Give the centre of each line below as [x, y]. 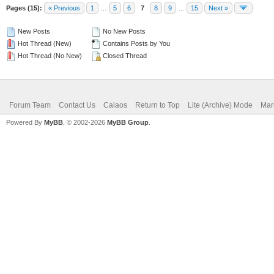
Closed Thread [124, 56]
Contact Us [77, 105]
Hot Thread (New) [44, 43]
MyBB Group [128, 122]
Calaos [115, 105]
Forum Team [30, 105]
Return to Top [157, 105]
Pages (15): [24, 8]
